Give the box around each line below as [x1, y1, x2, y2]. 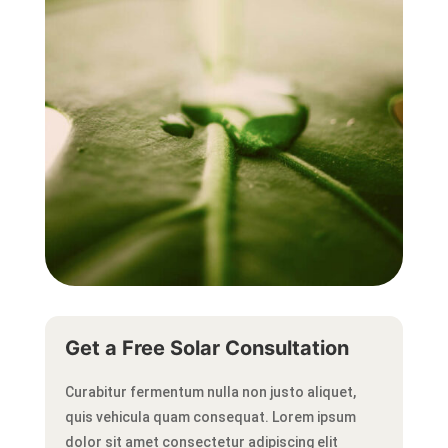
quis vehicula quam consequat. [64, 408, 272, 425]
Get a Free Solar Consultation [64, 335, 349, 360]
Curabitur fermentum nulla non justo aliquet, [64, 383, 356, 400]
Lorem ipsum [271, 408, 356, 425]
